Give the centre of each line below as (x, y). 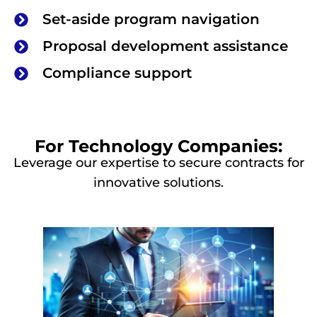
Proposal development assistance (165, 46)
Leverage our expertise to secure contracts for (158, 163)
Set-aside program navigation (151, 19)
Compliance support (117, 73)
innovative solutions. (158, 183)
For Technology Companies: (158, 146)
